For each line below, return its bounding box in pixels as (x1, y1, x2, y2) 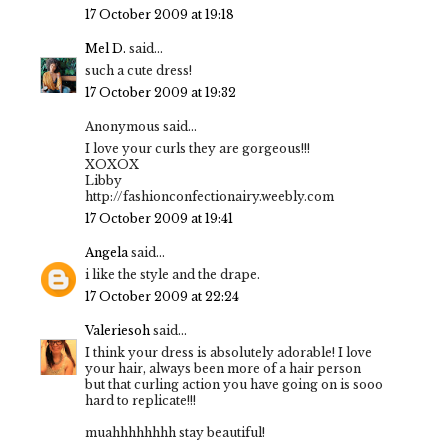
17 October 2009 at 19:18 (85, 7, 234, 23)
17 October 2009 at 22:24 (85, 289, 239, 305)
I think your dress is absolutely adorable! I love (85, 345, 372, 361)
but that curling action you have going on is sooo (85, 377, 383, 393)
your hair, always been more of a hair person (85, 361, 361, 377)
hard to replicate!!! (85, 393, 196, 409)
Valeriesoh (85, 323, 150, 339)
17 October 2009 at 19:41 (85, 211, 233, 227)
